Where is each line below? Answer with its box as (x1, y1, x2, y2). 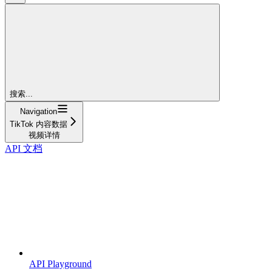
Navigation (20, 106, 57, 116)
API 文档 (5, 143, 42, 154)
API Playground (29, 258, 92, 269)
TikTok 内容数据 (10, 119, 67, 129)
